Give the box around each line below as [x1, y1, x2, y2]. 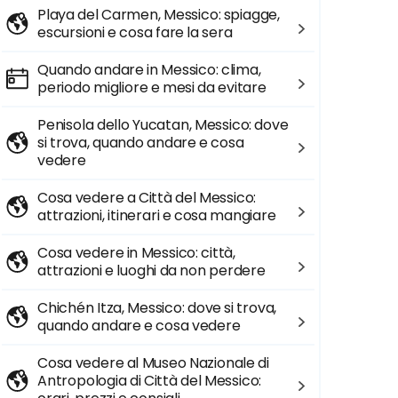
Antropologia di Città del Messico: [37, 370, 262, 391]
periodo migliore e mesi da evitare [37, 77, 267, 98]
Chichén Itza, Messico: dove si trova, [37, 298, 277, 318]
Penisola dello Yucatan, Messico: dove [37, 115, 289, 135]
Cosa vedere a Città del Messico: [37, 187, 257, 208]
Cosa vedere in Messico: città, [37, 243, 236, 263]
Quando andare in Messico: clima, [37, 60, 261, 80]
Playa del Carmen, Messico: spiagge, [37, 4, 281, 25]
